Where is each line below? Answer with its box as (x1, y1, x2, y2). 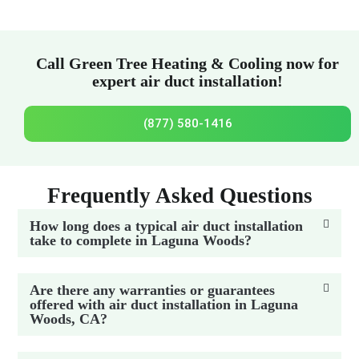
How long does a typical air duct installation (30, 217, 304, 234)
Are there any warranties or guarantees (30, 281, 276, 298)
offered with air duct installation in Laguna (30, 296, 299, 313)
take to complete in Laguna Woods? (30, 232, 252, 248)
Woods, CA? (30, 310, 108, 327)
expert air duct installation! (92, 71, 283, 90)
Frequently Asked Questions (46, 183, 313, 208)
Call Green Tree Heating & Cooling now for (36, 54, 339, 72)
